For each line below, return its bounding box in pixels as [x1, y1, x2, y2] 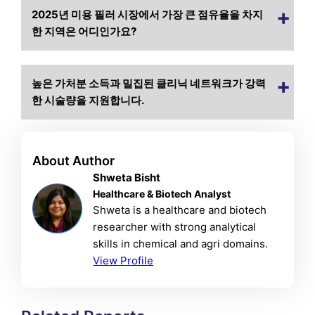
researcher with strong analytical [93, 220, 257, 234]
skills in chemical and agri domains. [93, 237, 269, 251]
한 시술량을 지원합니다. [32, 93, 145, 107]
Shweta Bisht [93, 171, 161, 185]
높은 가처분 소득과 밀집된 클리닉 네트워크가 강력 [32, 76, 266, 90]
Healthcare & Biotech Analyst [93, 188, 231, 200]
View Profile [93, 254, 154, 268]
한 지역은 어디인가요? [32, 24, 137, 38]
